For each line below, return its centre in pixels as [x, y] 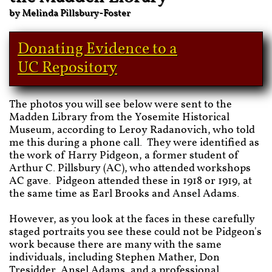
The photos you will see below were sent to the [121, 105]
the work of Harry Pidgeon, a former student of [124, 156]
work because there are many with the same [115, 245]
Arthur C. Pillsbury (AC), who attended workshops [130, 168]
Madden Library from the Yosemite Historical [119, 117]
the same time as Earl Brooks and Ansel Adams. [125, 194]
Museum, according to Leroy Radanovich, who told [132, 130]
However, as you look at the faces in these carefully [132, 219]
